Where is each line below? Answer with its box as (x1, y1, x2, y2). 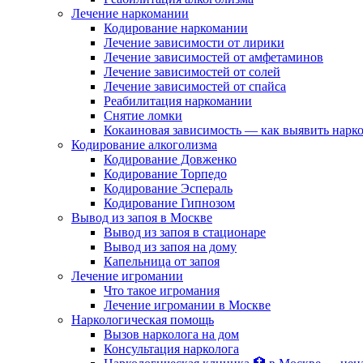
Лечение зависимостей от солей (104, 65, 280, 79)
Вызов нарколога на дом (104, 327, 239, 341)
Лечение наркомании (71, 6, 189, 20)
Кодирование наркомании (104, 21, 248, 35)
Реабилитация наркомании (104, 94, 252, 108)
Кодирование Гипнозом (104, 196, 235, 210)
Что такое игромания (104, 284, 220, 297)
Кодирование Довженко (104, 152, 237, 166)
